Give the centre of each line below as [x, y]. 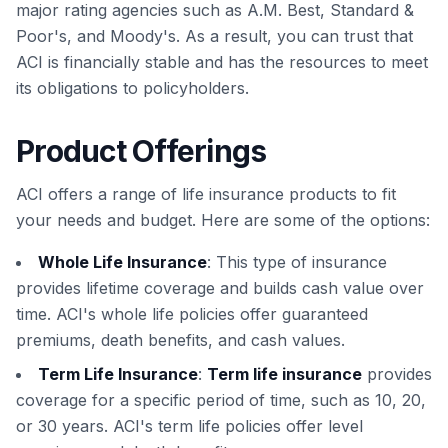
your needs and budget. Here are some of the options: [223, 220]
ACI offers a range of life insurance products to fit [206, 194]
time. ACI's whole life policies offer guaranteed [192, 314]
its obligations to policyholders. [132, 88]
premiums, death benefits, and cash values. [180, 340]
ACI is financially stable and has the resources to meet [222, 62]
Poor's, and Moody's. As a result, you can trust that [214, 36]
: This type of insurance [297, 262]
